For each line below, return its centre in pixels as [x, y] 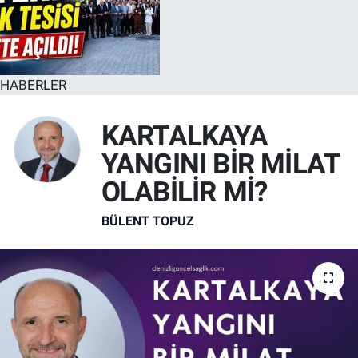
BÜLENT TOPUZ [147, 221]
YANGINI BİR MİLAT [221, 165]
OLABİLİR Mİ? [184, 193]
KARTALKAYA [184, 137]
